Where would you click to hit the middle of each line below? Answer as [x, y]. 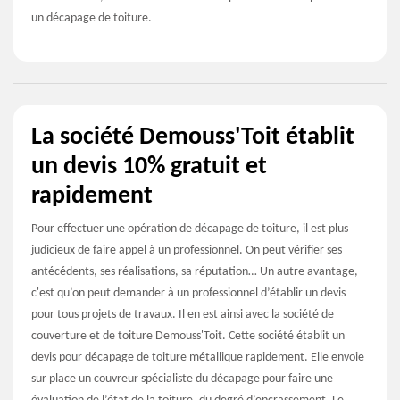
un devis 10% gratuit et [149, 167]
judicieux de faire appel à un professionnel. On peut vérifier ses [187, 250]
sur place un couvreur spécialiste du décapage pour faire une [182, 379]
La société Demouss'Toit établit [193, 137]
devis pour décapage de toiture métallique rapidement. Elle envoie [198, 357]
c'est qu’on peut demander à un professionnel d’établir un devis [188, 293]
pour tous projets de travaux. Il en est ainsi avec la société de [183, 314]
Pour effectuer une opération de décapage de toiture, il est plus [190, 229]
